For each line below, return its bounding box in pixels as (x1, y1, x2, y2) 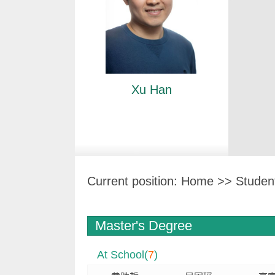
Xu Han (131, 83, 172, 97)
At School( (97, 249, 148, 261)
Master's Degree (95, 218, 192, 233)
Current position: (87, 174, 181, 188)
